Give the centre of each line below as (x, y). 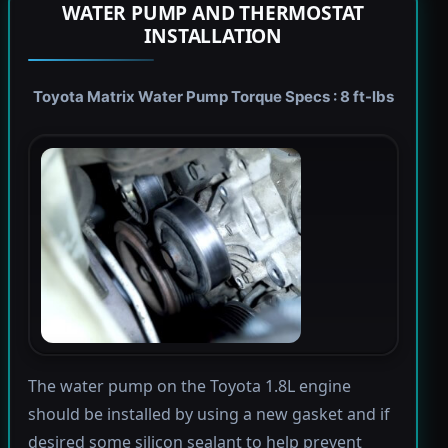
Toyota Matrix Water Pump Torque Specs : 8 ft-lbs (213, 97)
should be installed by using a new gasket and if (208, 414)
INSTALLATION (213, 36)
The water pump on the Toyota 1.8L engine (189, 386)
